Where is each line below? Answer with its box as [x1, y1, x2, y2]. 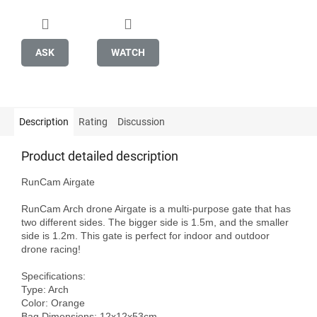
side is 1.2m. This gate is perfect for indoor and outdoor [21, 229, 270, 241]
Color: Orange [21, 296, 85, 309]
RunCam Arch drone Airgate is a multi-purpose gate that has [21, 202, 291, 214]
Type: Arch [21, 283, 69, 295]
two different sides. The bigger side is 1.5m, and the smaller [21, 216, 289, 228]
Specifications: [21, 270, 86, 282]
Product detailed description [21, 148, 178, 163]
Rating [79, 115, 108, 127]
